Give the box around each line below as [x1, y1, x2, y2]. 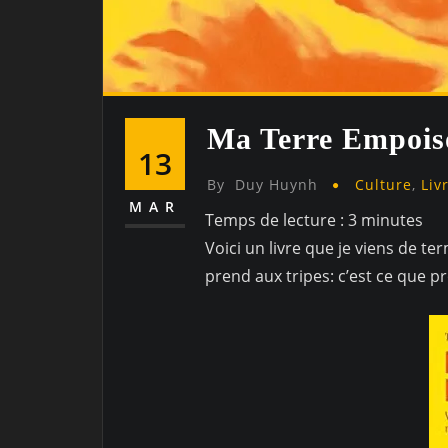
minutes [361, 209, 423, 232]
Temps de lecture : [205, 209, 348, 232]
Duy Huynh [235, 174, 318, 194]
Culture [355, 174, 413, 194]
